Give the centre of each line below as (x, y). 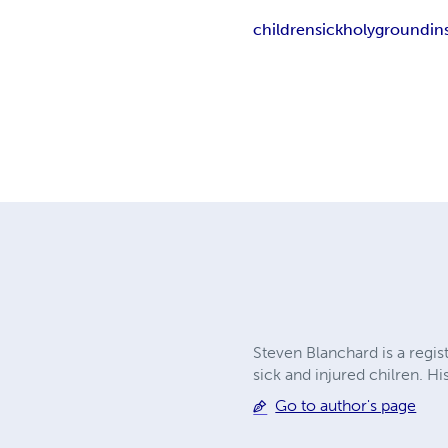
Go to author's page (346, 406)
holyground (387, 30)
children (284, 30)
